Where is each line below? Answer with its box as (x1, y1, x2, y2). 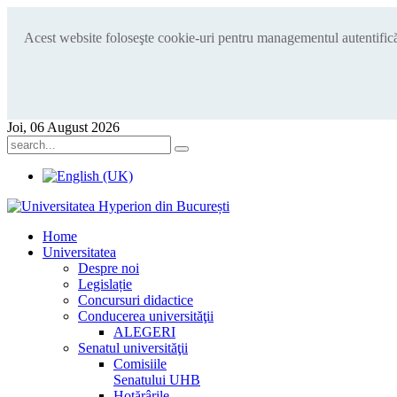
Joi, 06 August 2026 (7, 120, 120, 135)
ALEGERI (113, 324, 175, 339)
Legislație (78, 276, 132, 292)
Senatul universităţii (78, 340, 188, 355)
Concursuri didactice (78, 292, 193, 307)
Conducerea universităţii (78, 308, 214, 323)
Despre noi (78, 261, 139, 276)
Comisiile (113, 356, 167, 371)
